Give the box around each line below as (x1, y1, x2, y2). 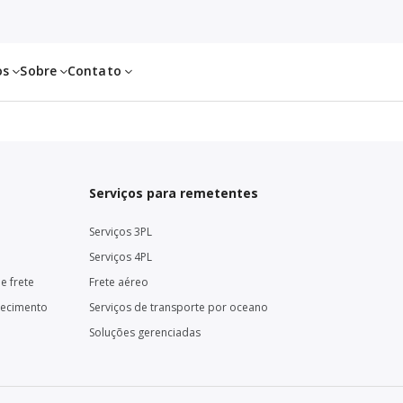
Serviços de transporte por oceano (89, 300, 269, 315)
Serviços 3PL (89, 224, 153, 239)
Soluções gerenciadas (89, 325, 201, 340)
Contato (67, 62, 125, 79)
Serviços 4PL (89, 249, 153, 264)
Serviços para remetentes (89, 184, 259, 201)
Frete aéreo (89, 274, 149, 290)
